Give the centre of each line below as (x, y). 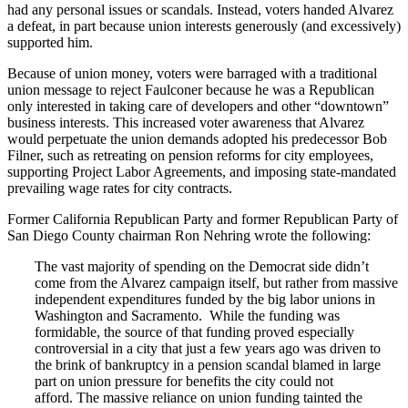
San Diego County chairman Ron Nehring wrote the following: (189, 236)
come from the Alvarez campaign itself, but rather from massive (216, 283)
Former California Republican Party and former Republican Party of (203, 219)
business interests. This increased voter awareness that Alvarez (186, 123)
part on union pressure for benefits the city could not (184, 382)
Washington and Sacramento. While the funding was (187, 316)
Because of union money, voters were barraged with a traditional (192, 74)
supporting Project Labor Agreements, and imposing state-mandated (202, 172)
